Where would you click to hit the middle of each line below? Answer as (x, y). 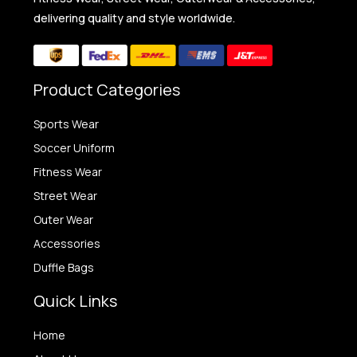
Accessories (67, 244)
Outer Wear (64, 220)
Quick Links (76, 301)
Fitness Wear (68, 172)
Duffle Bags (64, 268)
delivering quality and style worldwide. (135, 18)
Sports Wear (67, 124)
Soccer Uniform (75, 148)
